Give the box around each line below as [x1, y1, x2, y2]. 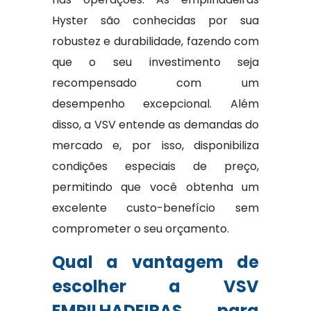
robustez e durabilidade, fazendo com [51, 33, 260, 49]
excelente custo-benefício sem [51, 200, 260, 216]
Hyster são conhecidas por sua [51, 12, 260, 28]
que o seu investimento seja [51, 54, 260, 70]
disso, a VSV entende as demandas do [51, 117, 260, 133]
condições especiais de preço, [51, 158, 260, 174]
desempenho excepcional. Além [51, 96, 260, 112]
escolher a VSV [51, 275, 260, 298]
